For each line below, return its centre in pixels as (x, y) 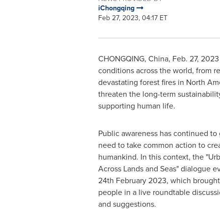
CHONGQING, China (133, 59)
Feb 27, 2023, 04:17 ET (133, 18)
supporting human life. (137, 106)
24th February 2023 (132, 180)
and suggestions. (127, 204)
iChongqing (117, 8)
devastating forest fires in (142, 82)
